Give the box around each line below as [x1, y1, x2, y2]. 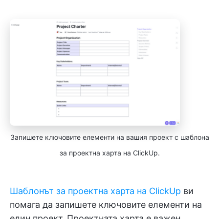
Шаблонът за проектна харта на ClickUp [10, 185, 181, 196]
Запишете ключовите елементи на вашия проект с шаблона [10, 132, 209, 141]
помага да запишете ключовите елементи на [10, 199, 202, 210]
